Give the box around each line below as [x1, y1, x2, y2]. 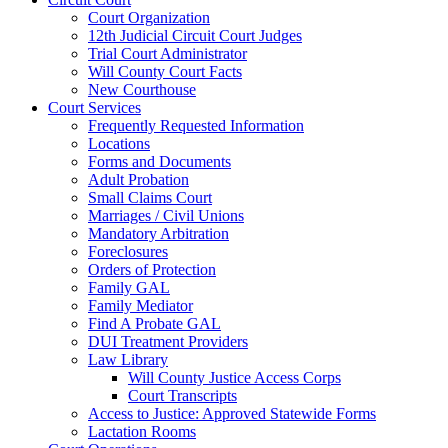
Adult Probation [88, 171, 189, 188]
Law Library [88, 351, 168, 368]
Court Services [48, 99, 141, 116]
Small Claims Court [88, 189, 212, 206]
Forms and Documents [88, 153, 231, 170]
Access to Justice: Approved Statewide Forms [88, 405, 376, 422]
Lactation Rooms [88, 423, 196, 440]
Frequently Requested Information [88, 117, 304, 134]
